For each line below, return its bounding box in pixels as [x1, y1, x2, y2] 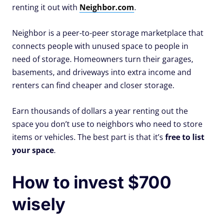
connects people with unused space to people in [12, 40, 188, 51]
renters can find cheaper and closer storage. [12, 79, 174, 91]
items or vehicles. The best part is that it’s [12, 131, 165, 142]
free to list [165, 131, 204, 142]
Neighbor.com [79, 1, 134, 13]
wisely [12, 193, 65, 214]
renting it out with [12, 1, 79, 13]
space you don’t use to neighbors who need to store [12, 118, 202, 129]
